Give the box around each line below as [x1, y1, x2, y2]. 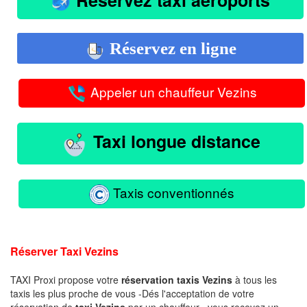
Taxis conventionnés [110, 182, 234, 201]
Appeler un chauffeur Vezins [87, 82, 257, 101]
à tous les [232, 272, 277, 286]
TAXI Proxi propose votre [10, 272, 121, 286]
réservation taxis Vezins [121, 272, 232, 286]
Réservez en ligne [105, 38, 236, 58]
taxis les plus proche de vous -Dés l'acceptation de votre [10, 286, 254, 300]
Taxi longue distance [88, 129, 260, 154]
